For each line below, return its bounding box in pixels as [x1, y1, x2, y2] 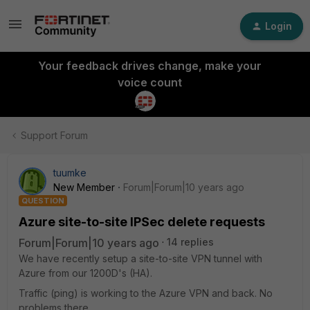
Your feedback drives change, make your [37, 59, 262, 73]
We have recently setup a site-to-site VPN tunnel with [19, 253, 262, 264]
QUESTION [21, 196, 64, 206]
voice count [117, 75, 182, 89]
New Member [53, 181, 115, 193]
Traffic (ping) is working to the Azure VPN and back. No [19, 287, 273, 299]
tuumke [53, 167, 86, 179]
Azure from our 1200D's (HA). [19, 267, 152, 279]
